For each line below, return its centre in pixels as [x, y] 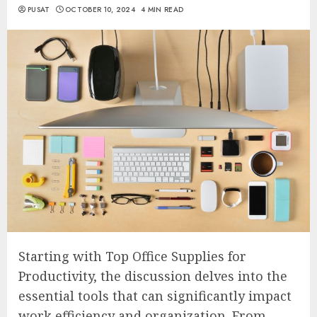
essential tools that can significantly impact [155, 295]
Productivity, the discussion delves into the [153, 276]
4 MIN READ [162, 10]
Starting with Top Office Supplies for [132, 256]
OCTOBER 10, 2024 [100, 10]
